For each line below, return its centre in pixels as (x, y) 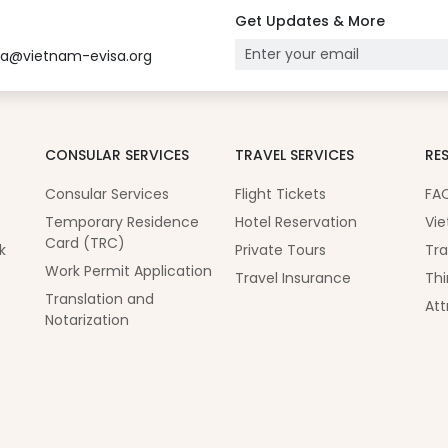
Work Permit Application (128, 271)
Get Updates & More (309, 20)
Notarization (86, 320)
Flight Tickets (280, 194)
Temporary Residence (121, 222)
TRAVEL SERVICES (294, 155)
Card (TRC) (84, 243)
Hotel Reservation (295, 222)
